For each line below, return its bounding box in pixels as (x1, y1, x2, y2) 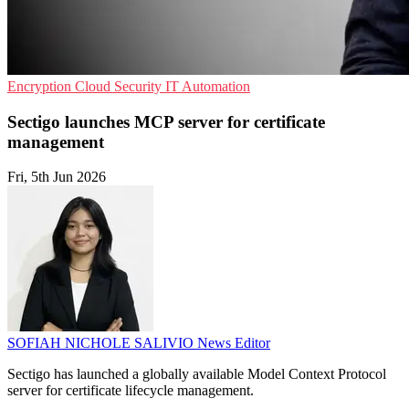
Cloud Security (75, 79, 165, 94)
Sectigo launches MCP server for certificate (7, 111, 325, 131)
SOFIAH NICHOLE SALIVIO (7, 335, 197, 351)
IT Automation (165, 79, 250, 94)
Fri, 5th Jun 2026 (7, 169, 106, 185)
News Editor (197, 335, 270, 351)
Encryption (7, 79, 75, 94)
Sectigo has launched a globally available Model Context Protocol (7, 366, 386, 383)
